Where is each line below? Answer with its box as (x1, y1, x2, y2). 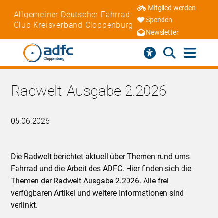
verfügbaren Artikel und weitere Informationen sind (11, 188, 184, 198)
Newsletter (146, 28, 179, 37)
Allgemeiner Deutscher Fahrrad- (14, 9, 133, 19)
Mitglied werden (148, 4, 196, 13)
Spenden (146, 16, 173, 25)
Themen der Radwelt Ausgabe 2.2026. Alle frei (11, 176, 169, 185)
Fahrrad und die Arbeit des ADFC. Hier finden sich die (11, 163, 192, 173)
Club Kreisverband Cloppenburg (14, 20, 133, 30)
